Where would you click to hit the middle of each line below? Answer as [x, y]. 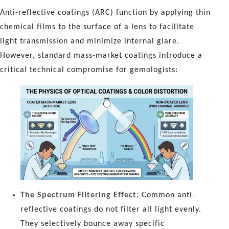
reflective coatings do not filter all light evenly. [111, 209]
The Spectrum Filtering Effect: [80, 195]
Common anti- [167, 195]
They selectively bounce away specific [93, 224]
